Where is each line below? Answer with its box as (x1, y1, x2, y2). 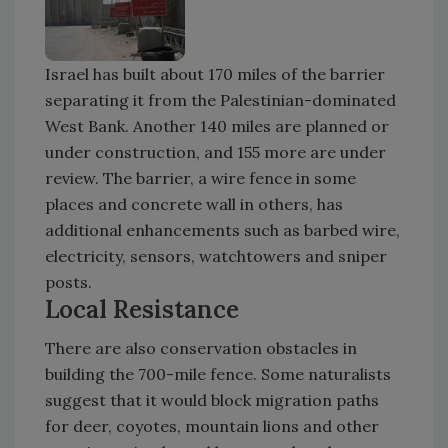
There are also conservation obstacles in (45, 337, 357, 358)
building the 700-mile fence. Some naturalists (45, 363, 391, 384)
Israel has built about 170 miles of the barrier (45, 63, 385, 84)
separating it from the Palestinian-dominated (45, 89, 396, 110)
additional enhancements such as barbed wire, (45, 219, 400, 240)
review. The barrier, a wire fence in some (45, 167, 356, 188)
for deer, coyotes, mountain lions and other (45, 415, 379, 436)
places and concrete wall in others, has (45, 193, 343, 214)
